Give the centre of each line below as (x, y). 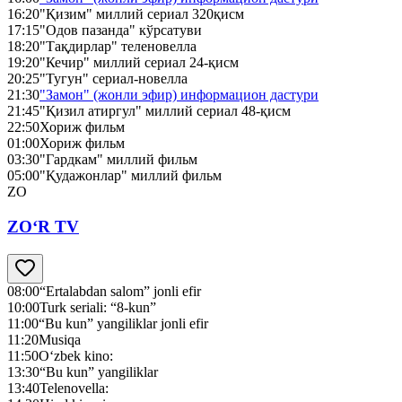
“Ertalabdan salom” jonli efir (120, 291)
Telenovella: (74, 388)
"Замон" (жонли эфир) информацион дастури (179, 95)
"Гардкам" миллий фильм (118, 160)
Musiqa (60, 339)
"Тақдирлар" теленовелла (118, 47)
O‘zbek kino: (76, 355)
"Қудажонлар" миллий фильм (131, 176)
